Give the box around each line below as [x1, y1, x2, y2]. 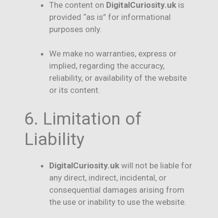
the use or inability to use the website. [49, 197, 186, 207]
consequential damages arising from [49, 184, 184, 195]
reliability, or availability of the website [49, 73, 187, 83]
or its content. [49, 85, 100, 95]
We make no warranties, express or [49, 49, 177, 59]
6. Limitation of [24, 109, 142, 129]
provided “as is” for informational [49, 12, 171, 22]
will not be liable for [119, 160, 192, 170]
